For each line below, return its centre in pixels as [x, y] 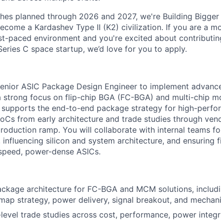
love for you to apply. [146, 49]
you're [111, 38]
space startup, [58, 49]
